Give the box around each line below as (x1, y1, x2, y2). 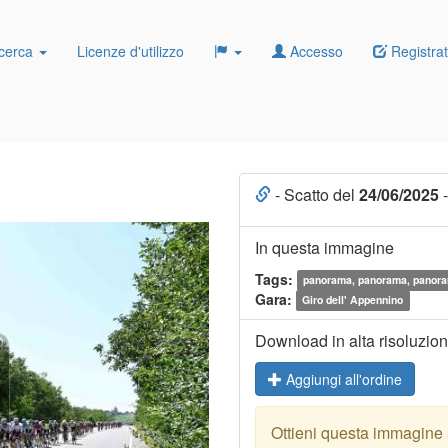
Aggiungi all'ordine (282, 368, 402, 389)
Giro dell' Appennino (302, 292, 404, 308)
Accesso (286, 41, 343, 61)
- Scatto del (271, 182, 359, 206)
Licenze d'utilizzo (77, 41, 184, 61)
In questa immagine (255, 235, 394, 259)
